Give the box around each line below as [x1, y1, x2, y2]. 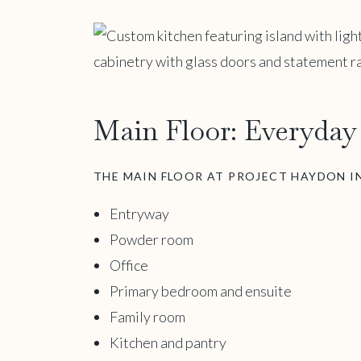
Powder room [110, 230, 193, 248]
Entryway [110, 204, 169, 222]
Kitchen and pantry [110, 333, 226, 351]
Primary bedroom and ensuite [110, 281, 292, 300]
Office [110, 255, 148, 274]
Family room [110, 307, 185, 326]
